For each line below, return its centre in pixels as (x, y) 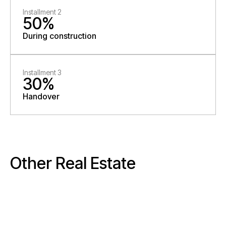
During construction (60, 36)
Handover (41, 96)
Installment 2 (42, 12)
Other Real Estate (73, 163)
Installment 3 (42, 72)
